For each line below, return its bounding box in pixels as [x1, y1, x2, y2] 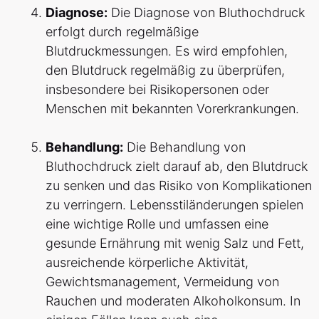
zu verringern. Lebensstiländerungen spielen [46, 197, 303, 213]
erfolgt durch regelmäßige [46, 24, 199, 40]
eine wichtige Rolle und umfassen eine [46, 216, 268, 232]
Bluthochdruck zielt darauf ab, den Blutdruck [46, 159, 308, 174]
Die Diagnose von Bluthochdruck [108, 5, 305, 21]
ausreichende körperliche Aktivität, [46, 255, 249, 271]
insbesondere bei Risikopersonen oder [46, 82, 269, 98]
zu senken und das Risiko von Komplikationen [46, 178, 312, 194]
